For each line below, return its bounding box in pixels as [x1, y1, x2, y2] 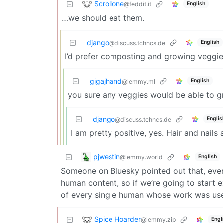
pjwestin [93, 152, 120, 161]
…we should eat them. [62, 12, 144, 23]
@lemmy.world [120, 153, 163, 161]
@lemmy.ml [122, 77, 155, 85]
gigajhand [90, 76, 122, 85]
